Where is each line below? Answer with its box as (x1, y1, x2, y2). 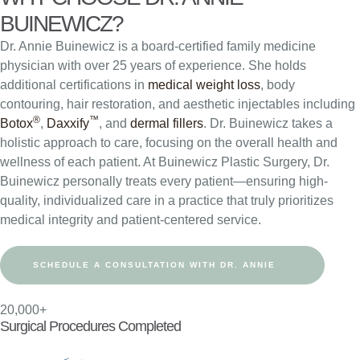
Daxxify (47, 117, 89, 130)
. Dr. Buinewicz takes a (203, 117, 333, 130)
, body (260, 78, 295, 92)
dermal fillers (130, 117, 203, 130)
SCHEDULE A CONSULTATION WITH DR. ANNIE (33, 260, 276, 269)
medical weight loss (148, 78, 260, 92)
